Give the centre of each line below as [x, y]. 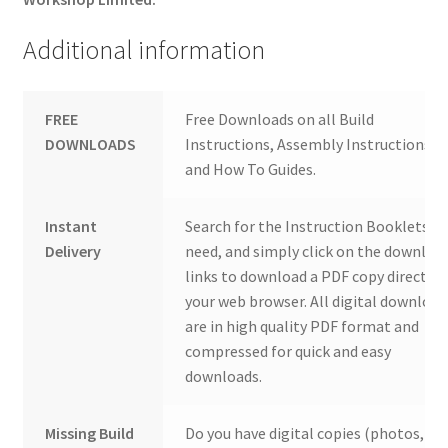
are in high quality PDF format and [302, 326]
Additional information [143, 49]
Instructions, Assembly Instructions [308, 144]
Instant [71, 226]
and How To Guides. [251, 169]
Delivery [73, 251]
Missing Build [90, 433]
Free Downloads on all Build [280, 119]
